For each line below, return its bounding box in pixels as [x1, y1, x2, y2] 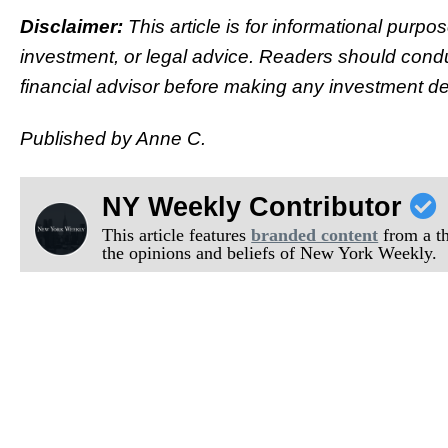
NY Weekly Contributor [102, 192, 411, 223]
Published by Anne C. [20, 128, 206, 150]
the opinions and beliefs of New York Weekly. [102, 243, 438, 264]
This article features [102, 225, 252, 246]
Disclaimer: [20, 15, 128, 37]
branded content [251, 225, 379, 246]
